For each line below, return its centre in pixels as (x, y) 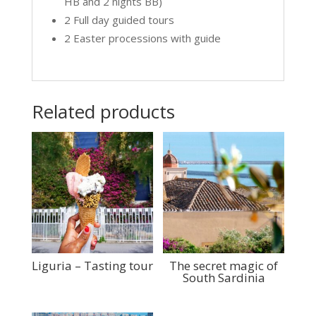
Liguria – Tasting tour (92, 265)
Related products (103, 112)
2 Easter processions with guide (142, 38)
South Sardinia (224, 277)
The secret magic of (224, 265)
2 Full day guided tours (119, 20)
